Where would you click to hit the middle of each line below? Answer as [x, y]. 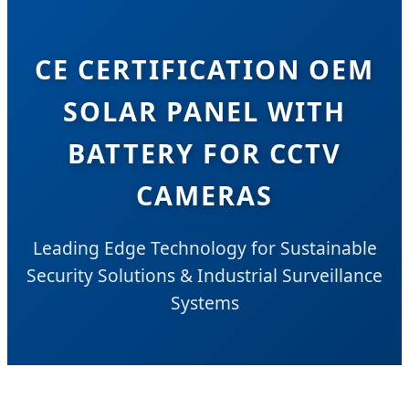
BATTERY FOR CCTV [204, 153]
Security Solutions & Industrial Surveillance [204, 275]
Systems [204, 302]
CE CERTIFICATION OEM [204, 69]
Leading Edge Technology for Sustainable [204, 247]
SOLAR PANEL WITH [204, 111]
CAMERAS [204, 195]
